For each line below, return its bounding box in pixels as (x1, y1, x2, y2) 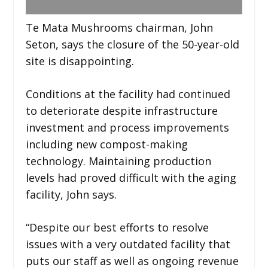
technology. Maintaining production (25, 153, 211, 168)
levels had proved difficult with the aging (25, 170, 236, 185)
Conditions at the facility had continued (25, 86, 230, 101)
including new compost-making (25, 136, 188, 151)
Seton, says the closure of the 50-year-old (25, 36, 239, 51)
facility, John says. (25, 187, 117, 202)
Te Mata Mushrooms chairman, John (25, 20, 213, 35)
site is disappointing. (25, 53, 134, 68)
